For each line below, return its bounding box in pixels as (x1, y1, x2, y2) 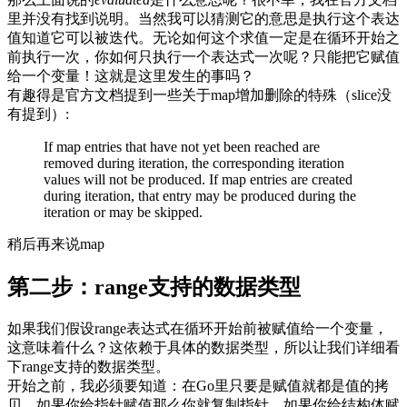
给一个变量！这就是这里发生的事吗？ (7, 67, 254, 84)
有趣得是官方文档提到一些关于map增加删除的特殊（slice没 (7, 86, 392, 103)
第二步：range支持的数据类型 (7, 274, 301, 299)
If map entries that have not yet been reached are (44, 138, 320, 154)
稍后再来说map (7, 235, 104, 252)
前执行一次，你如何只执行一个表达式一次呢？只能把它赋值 (7, 48, 400, 65)
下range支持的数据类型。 (7, 358, 170, 374)
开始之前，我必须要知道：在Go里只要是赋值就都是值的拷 (7, 377, 389, 393)
